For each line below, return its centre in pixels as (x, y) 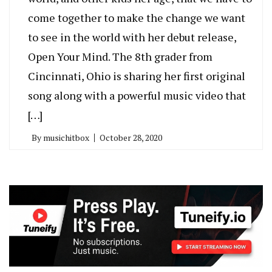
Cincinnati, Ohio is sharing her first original (137, 76)
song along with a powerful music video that (137, 96)
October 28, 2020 (131, 138)
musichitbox (66, 138)
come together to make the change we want (137, 18)
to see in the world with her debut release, (132, 37)
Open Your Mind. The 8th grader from (120, 57)
